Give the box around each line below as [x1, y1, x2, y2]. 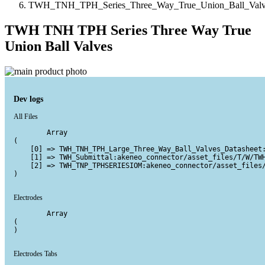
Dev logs [14, 93, 43, 104]
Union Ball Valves [5, 38, 112, 54]
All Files [14, 112, 38, 121]
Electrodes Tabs [14, 249, 57, 258]
